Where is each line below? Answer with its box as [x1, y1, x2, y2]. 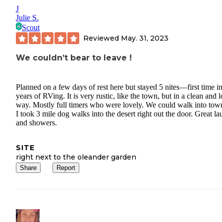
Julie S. [16, 13, 39, 22]
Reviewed [83, 33, 121, 43]
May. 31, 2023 [121, 33, 168, 43]
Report [56, 164, 75, 171]
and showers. [16, 118, 57, 127]
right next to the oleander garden [16, 152, 136, 162]
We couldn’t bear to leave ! [16, 53, 132, 63]
